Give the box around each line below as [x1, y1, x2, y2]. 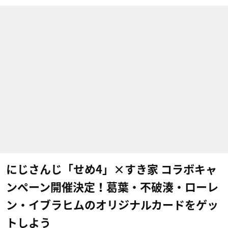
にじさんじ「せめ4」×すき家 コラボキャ [6, 164, 217, 175]
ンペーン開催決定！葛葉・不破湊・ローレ [6, 182, 218, 193]
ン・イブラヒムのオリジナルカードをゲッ [6, 199, 218, 211]
